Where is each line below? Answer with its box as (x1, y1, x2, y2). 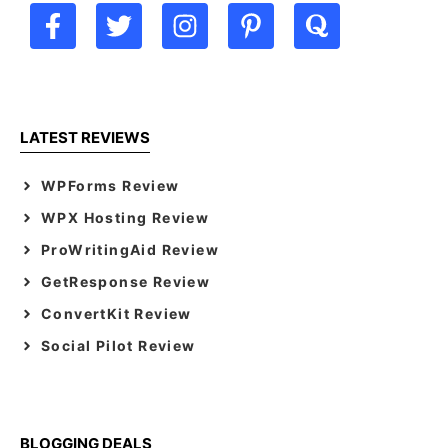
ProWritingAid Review (41, 240, 219, 258)
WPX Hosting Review (41, 208, 210, 226)
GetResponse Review (41, 272, 211, 290)
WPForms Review (41, 176, 180, 194)
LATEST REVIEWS (20, 127, 150, 147)
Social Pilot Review (41, 336, 196, 354)
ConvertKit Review (41, 304, 192, 322)
